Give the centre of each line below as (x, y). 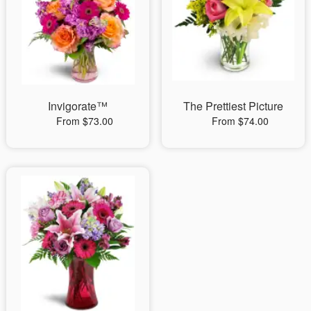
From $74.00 (240, 120)
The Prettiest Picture (233, 106)
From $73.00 (84, 120)
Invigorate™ (77, 106)
